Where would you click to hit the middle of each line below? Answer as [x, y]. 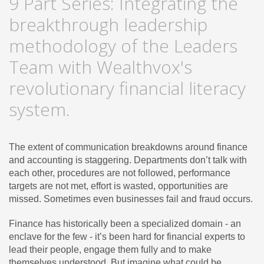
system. [39, 109]
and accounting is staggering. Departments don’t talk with [128, 160]
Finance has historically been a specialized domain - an [125, 223]
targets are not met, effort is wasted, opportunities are [118, 186]
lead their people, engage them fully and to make [110, 249]
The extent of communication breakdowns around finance [128, 147]
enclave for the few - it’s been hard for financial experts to [127, 236]
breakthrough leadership [108, 24]
